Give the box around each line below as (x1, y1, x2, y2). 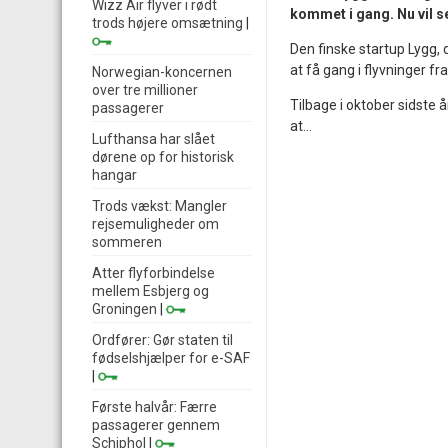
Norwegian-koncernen (92, 64, 232, 80)
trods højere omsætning (92, 15, 243, 31)
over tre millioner (92, 82, 198, 98)
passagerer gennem (92, 417, 220, 433)
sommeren (92, 234, 162, 250)
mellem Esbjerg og (92, 283, 209, 299)
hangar (92, 167, 137, 183)
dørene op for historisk (92, 149, 234, 165)
